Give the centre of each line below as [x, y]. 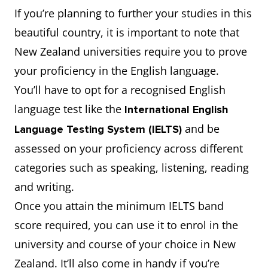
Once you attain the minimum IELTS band [119, 206]
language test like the [69, 109]
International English [176, 109]
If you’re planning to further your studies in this [133, 13]
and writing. [44, 187]
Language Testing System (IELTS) [98, 129]
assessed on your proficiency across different [129, 148]
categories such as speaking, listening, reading [132, 167]
